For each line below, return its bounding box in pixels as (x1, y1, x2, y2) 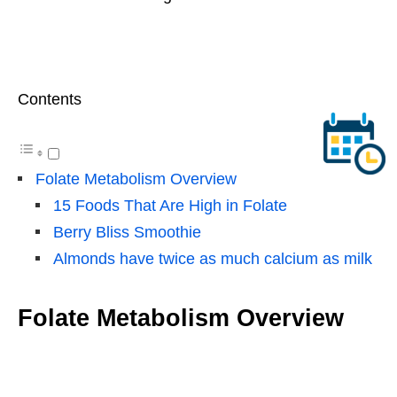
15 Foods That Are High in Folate (53, 196, 287, 214)
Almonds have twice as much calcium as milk (53, 249, 372, 268)
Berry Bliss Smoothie (53, 222, 201, 241)
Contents (18, 90, 82, 108)
